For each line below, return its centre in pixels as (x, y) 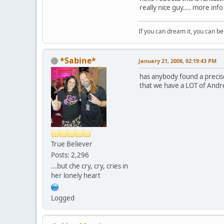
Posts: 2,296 (70, 155)
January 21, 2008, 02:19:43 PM (177, 60)
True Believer (72, 144)
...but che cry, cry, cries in (89, 166)
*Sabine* (78, 60)
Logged (63, 198)
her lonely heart (76, 175)
